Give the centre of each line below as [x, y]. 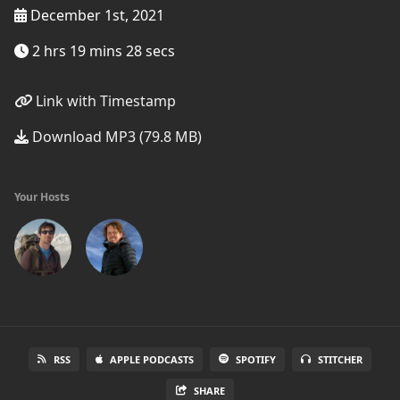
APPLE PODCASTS [152, 359]
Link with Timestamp [104, 101]
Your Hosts [42, 197]
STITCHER [340, 359]
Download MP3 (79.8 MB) [115, 137]
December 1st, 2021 [96, 15]
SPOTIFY [256, 359]
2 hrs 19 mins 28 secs [102, 51]
